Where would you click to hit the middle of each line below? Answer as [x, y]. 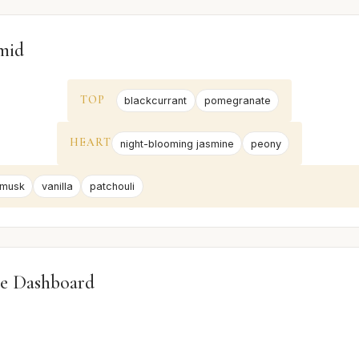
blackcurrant [156, 101]
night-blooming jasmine [177, 143]
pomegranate [237, 101]
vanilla [57, 186]
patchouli [112, 186]
